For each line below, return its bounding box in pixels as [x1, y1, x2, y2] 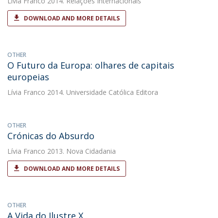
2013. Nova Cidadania [45, 146, 116, 156]
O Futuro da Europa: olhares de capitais [7, 59, 174, 71]
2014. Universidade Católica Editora [45, 88, 158, 97]
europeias [7, 71, 49, 83]
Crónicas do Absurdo [7, 130, 94, 142]
